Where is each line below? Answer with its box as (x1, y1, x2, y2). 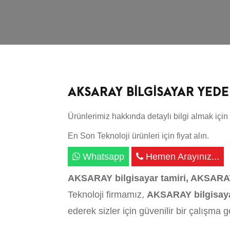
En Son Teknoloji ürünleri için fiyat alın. (68, 131, 209, 140)
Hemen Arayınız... (143, 151, 219, 162)
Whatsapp (80, 151, 124, 162)
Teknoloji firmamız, (68, 189, 147, 200)
